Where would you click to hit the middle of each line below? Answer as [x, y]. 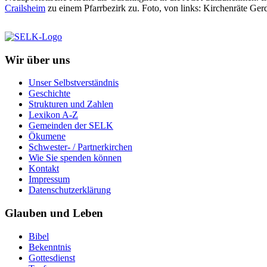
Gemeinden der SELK [71, 126]
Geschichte [49, 94]
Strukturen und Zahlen [71, 104]
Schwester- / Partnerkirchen [80, 147]
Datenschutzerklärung [70, 190]
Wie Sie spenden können [75, 158]
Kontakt [44, 169]
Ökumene [47, 136]
